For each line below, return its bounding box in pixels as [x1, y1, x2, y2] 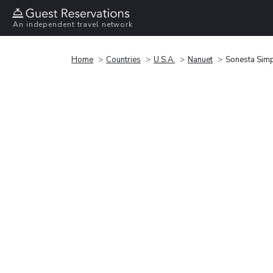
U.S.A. [154, 54, 175, 65]
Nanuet [188, 54, 213, 65]
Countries [106, 54, 141, 65]
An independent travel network [13, 19, 133, 30]
